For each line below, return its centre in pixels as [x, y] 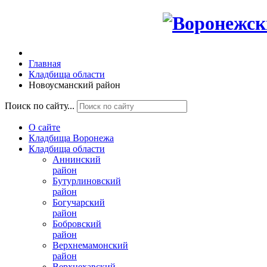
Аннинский [77, 159]
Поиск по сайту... [40, 105]
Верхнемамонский [90, 245]
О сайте [44, 127]
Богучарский [79, 202]
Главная [45, 63]
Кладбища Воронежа [71, 138]
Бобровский [77, 223]
